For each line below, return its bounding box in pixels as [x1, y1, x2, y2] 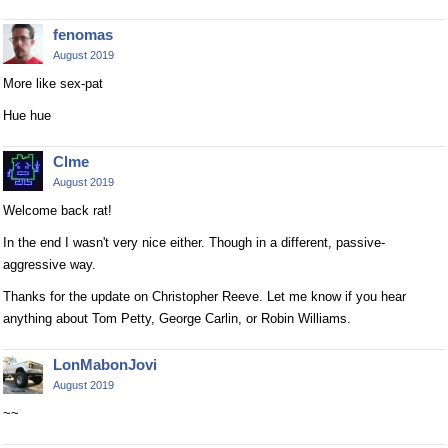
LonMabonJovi [53, 356, 157, 374]
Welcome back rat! [3, 203, 112, 219]
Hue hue [3, 108, 51, 124]
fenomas [53, 26, 113, 44]
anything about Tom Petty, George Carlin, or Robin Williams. [3, 311, 351, 327]
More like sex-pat [3, 76, 103, 92]
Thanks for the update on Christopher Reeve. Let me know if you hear [3, 289, 406, 305]
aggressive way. [3, 257, 96, 273]
